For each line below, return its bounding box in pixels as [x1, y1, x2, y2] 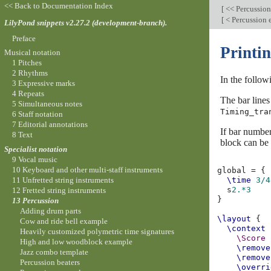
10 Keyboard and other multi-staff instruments [11, 165, 163, 174]
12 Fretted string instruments [11, 185, 106, 195]
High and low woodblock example [20, 237, 133, 246]
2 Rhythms [11, 68, 48, 78]
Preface [11, 33, 36, 43]
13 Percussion [11, 195, 59, 205]
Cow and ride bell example [20, 216, 108, 226]
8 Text [11, 130, 33, 140]
